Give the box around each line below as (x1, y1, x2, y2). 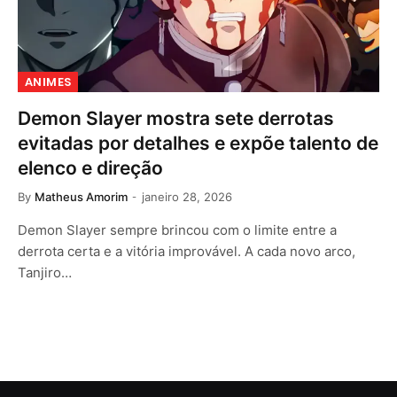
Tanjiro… (18, 263, 72, 281)
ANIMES (25, 73, 72, 90)
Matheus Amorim (35, 189, 128, 204)
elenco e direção (18, 156, 163, 179)
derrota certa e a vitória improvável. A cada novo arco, (18, 242, 355, 260)
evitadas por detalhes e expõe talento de (18, 131, 378, 154)
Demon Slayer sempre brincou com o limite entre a (18, 221, 337, 238)
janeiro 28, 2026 (142, 189, 232, 204)
